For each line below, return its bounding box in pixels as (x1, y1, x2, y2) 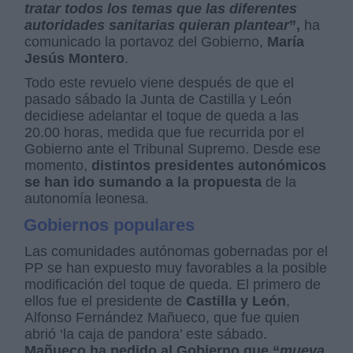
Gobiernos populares (24, 215, 195, 236)
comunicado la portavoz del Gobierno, (24, 34, 268, 50)
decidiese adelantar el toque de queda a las (24, 108, 299, 124)
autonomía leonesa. (24, 191, 150, 207)
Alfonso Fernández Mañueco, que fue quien (24, 310, 300, 326)
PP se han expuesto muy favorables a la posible (24, 260, 328, 277)
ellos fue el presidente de (24, 293, 183, 310)
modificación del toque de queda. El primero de (24, 277, 321, 293)
